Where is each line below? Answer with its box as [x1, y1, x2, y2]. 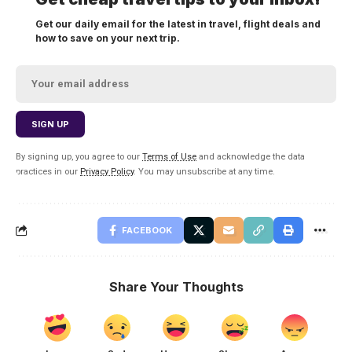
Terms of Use [142, 151, 196, 162]
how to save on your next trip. [35, 31, 180, 44]
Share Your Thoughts [108, 278, 244, 295]
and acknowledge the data [196, 151, 305, 162]
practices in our [16, 166, 80, 177]
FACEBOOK [122, 224, 172, 236]
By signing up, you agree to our [16, 151, 142, 162]
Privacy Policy [80, 166, 134, 177]
